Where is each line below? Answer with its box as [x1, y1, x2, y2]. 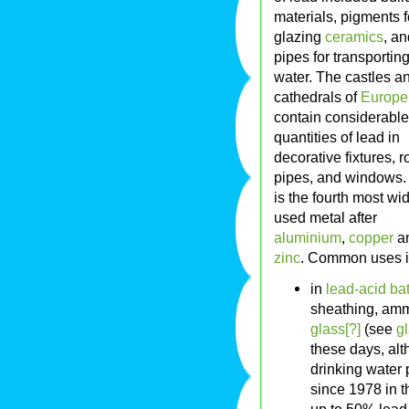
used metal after [274, 209, 377, 226]
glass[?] [310, 320, 361, 338]
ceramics [325, 28, 383, 46]
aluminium [274, 229, 341, 246]
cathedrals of [274, 89, 361, 106]
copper [349, 229, 393, 246]
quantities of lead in [274, 129, 400, 146]
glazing [274, 28, 325, 46]
